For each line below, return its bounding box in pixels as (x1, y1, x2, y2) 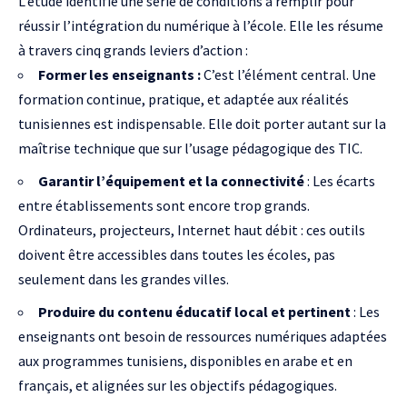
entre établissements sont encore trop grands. (18, 196, 310, 214)
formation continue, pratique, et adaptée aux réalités (18, 90, 349, 108)
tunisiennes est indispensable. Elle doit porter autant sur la (18, 114, 386, 133)
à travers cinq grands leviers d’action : (18, 41, 248, 59)
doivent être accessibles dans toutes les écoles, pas (18, 245, 335, 263)
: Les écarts (304, 172, 375, 190)
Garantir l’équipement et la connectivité (38, 172, 304, 190)
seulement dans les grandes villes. (18, 270, 229, 288)
